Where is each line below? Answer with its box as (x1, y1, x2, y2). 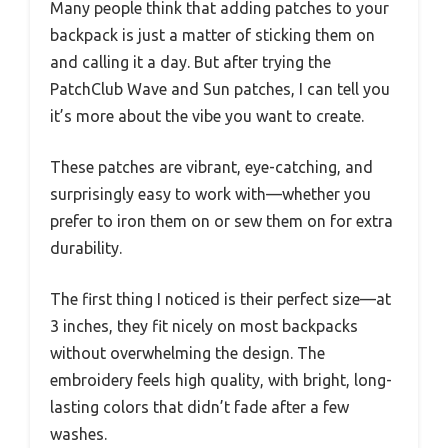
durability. (50, 238, 122, 257)
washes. (50, 424, 107, 443)
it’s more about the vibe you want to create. (50, 106, 364, 125)
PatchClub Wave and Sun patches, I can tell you (50, 79, 390, 98)
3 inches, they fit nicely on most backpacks (50, 316, 358, 335)
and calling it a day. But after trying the (50, 52, 331, 71)
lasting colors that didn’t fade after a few (50, 397, 349, 416)
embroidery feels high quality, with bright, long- (50, 370, 392, 389)
